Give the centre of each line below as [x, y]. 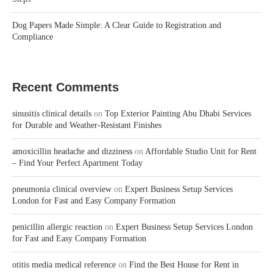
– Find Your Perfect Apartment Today [77, 163]
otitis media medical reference [64, 265]
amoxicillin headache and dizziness [72, 152]
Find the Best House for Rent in [184, 265]
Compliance [33, 37]
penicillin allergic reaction [57, 227]
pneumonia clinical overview [62, 190]
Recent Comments [66, 87]
